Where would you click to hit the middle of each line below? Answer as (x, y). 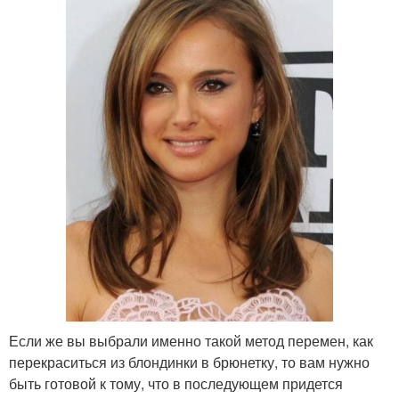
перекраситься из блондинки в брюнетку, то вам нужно (189, 362)
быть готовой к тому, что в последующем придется (176, 384)
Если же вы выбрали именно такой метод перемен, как (191, 341)
